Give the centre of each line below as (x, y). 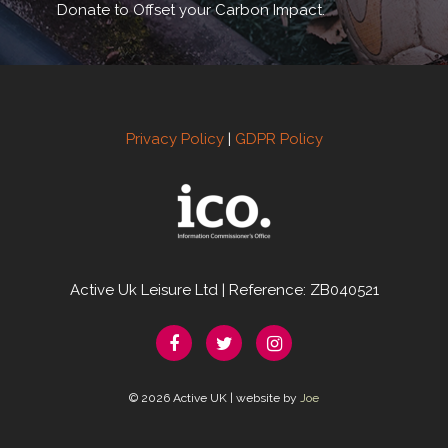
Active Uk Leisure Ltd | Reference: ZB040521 (224, 289)
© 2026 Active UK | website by (214, 397)
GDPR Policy (278, 138)
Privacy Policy (174, 138)
